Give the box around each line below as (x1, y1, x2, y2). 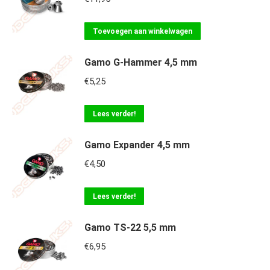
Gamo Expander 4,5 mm (84, 139, 190, 151)
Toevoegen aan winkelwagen (93, 27, 192, 36)
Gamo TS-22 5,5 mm (84, 222, 176, 233)
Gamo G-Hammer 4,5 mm (84, 57, 197, 68)
